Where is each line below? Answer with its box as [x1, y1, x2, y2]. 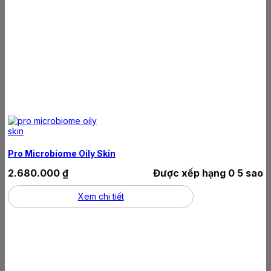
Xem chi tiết [77, 191, 124, 201]
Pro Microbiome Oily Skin [8, 148, 116, 158]
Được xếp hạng [153, 166, 228, 179]
